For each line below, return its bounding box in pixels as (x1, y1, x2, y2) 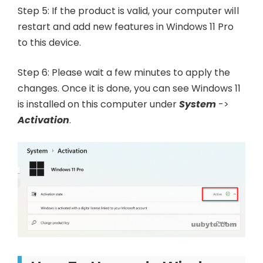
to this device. (18, 35, 82, 49)
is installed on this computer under (18, 97, 180, 111)
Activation (18, 113, 70, 127)
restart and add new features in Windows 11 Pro (18, 19, 234, 33)
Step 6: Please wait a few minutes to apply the (18, 65, 231, 79)
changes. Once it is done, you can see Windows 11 (18, 81, 241, 95)
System (179, 97, 217, 111)
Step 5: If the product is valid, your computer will (18, 4, 239, 18)
